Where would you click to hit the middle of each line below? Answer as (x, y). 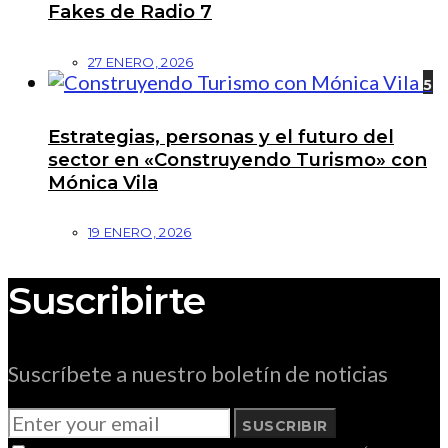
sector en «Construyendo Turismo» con (237, 159)
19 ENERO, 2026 (140, 232)
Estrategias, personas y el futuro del (221, 136)
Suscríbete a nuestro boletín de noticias (198, 373)
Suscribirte (107, 300)
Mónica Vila (103, 182)
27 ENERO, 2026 (141, 61)
